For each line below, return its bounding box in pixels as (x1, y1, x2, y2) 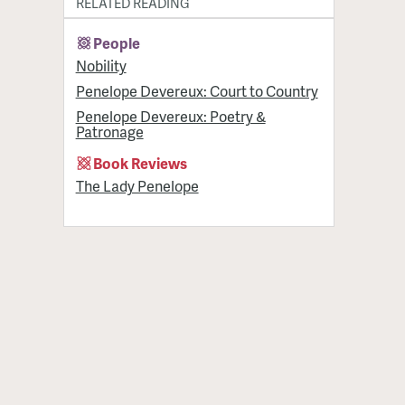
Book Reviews (93, 153, 188, 174)
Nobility (75, 54, 127, 76)
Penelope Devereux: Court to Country (75, 80, 318, 101)
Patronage (75, 121, 144, 143)
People (93, 32, 141, 53)
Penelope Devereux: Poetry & (75, 106, 266, 127)
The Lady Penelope (75, 175, 199, 197)
